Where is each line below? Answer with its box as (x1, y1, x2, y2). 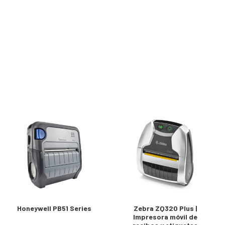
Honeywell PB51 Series (17, 203, 91, 212)
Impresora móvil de (133, 212, 198, 221)
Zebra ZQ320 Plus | (134, 203, 197, 212)
